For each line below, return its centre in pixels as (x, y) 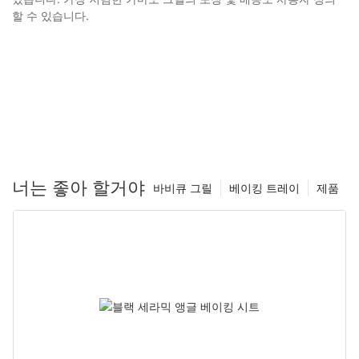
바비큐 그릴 (183, 188)
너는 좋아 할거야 (79, 188)
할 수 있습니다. (50, 15)
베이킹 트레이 (264, 188)
